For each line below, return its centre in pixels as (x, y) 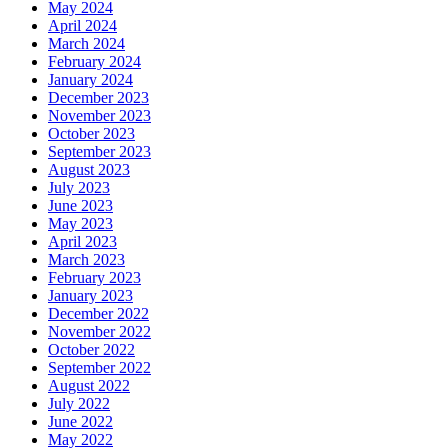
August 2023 (89, 170)
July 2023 (79, 188)
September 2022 (99, 368)
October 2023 (91, 134)
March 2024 (86, 44)
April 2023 (82, 242)
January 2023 (90, 296)
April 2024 (82, 26)
